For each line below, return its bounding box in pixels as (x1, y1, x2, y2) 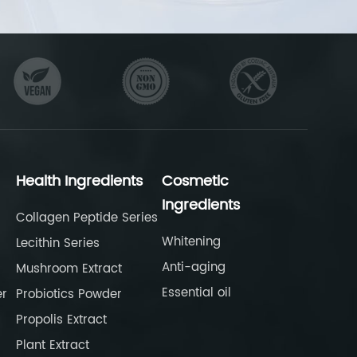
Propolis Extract (16, 310, 107, 331)
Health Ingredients (16, 170, 143, 194)
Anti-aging (162, 257, 226, 278)
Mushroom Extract (16, 259, 122, 280)
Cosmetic (162, 170, 229, 194)
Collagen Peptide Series (16, 208, 158, 229)
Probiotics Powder (16, 284, 122, 305)
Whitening (162, 232, 221, 253)
